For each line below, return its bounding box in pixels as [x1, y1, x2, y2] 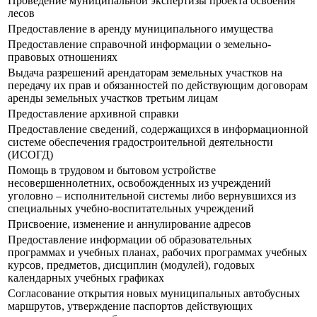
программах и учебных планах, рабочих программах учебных [8, 246, 307, 259]
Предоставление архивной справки [8, 108, 179, 120]
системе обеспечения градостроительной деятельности [8, 136, 273, 149]
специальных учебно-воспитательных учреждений [8, 202, 254, 215]
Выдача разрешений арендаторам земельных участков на [8, 67, 282, 79]
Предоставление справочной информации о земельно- [8, 38, 271, 51]
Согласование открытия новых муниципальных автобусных [8, 287, 300, 300]
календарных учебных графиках [8, 272, 164, 284]
